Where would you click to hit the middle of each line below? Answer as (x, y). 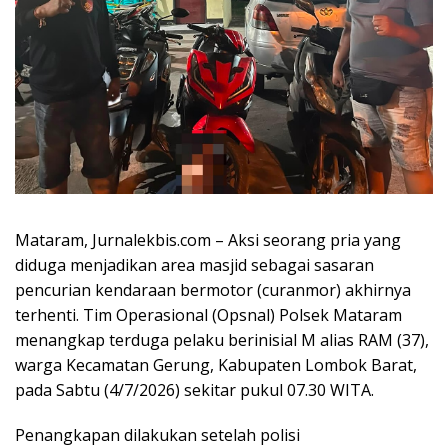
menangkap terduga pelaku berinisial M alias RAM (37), (222, 340)
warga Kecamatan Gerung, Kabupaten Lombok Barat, (216, 365)
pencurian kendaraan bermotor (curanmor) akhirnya (213, 290)
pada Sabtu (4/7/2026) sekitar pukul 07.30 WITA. (194, 390)
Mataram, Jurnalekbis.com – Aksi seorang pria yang (208, 240)
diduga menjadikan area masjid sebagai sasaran (194, 265)
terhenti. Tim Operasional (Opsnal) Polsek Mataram (208, 315)
